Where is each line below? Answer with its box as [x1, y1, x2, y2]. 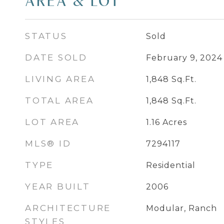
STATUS [25, 31, 67, 41]
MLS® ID [25, 138, 71, 148]
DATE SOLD [25, 52, 87, 62]
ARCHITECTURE [25, 203, 111, 213]
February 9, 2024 [145, 53, 222, 62]
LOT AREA [25, 117, 79, 127]
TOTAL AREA [25, 95, 94, 105]
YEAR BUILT [25, 181, 90, 191]
